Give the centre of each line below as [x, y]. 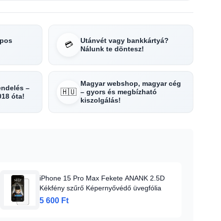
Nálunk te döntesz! [112, 49]
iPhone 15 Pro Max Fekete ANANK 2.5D [102, 178]
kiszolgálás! [101, 100]
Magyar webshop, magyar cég [131, 83]
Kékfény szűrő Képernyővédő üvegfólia [100, 188]
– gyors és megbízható [119, 92]
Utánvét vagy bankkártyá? [125, 40]
